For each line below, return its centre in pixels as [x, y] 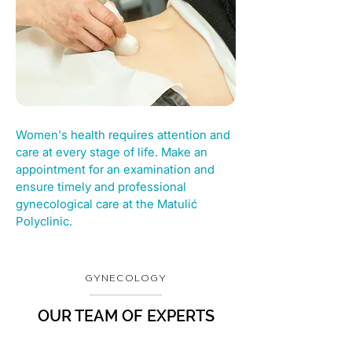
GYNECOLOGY [126, 278]
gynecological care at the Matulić [106, 204]
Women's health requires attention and [123, 135]
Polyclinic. [44, 221]
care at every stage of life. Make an [112, 152]
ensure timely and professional [101, 187]
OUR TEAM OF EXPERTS [126, 316]
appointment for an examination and [115, 169]
